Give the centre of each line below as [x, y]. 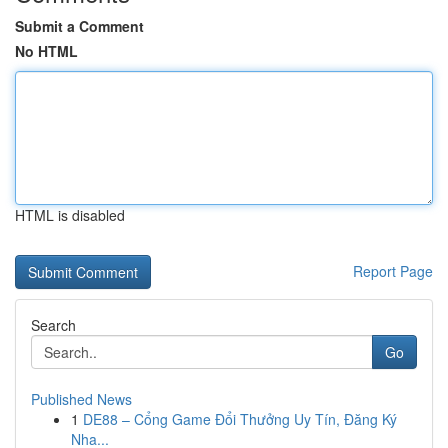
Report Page [393, 271]
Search [53, 325]
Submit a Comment [79, 26]
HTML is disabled [70, 215]
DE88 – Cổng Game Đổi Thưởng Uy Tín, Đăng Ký [240, 419]
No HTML [46, 51]
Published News [81, 399]
